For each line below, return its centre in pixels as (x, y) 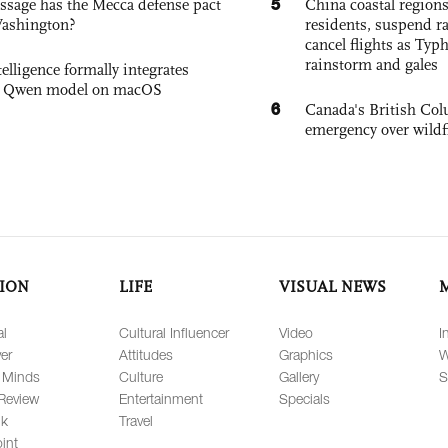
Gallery (299, 376)
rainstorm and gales (371, 64)
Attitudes (146, 354)
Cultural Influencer (174, 332)
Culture (141, 376)
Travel (136, 420)
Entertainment (161, 398)
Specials (304, 398)
